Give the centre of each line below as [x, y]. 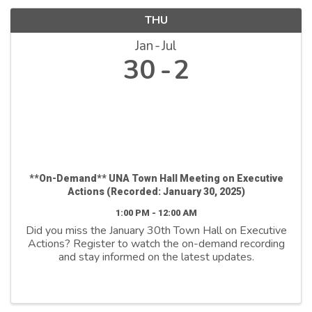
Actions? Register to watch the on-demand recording [156, 243]
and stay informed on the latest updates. [156, 257]
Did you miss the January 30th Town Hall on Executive [156, 230]
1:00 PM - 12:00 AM [156, 212]
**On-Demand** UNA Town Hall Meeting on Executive [156, 178]
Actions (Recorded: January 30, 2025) [156, 191]
